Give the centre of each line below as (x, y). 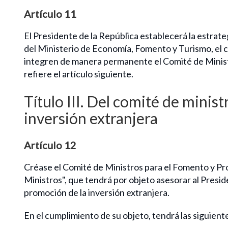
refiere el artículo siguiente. (79, 74)
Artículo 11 (50, 13)
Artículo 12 (50, 145)
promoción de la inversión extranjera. (97, 192)
